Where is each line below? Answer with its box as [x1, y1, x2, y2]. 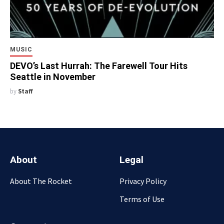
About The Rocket [10, 176, 72, 186]
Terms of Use [119, 194, 164, 204]
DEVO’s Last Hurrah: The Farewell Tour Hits [10, 60, 187, 71]
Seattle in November [10, 71, 95, 82]
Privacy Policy [119, 176, 166, 186]
